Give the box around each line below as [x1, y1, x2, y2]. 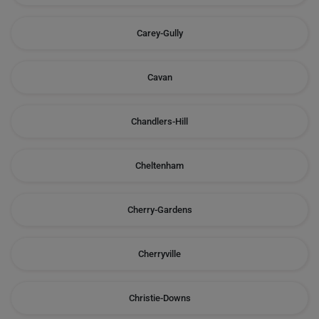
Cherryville [138, 249, 181, 259]
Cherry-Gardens [127, 204, 192, 215]
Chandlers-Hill [131, 116, 188, 127]
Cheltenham [135, 160, 184, 171]
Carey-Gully [136, 28, 183, 38]
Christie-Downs [128, 293, 191, 303]
